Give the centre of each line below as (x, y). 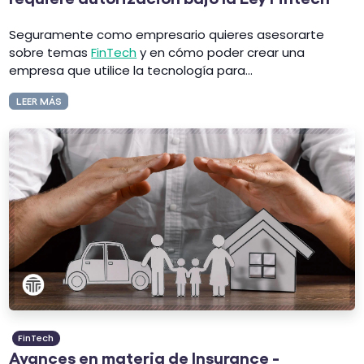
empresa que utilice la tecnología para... (131, 70)
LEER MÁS (39, 101)
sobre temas (50, 52)
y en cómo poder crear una (221, 52)
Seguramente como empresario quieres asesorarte (167, 34)
